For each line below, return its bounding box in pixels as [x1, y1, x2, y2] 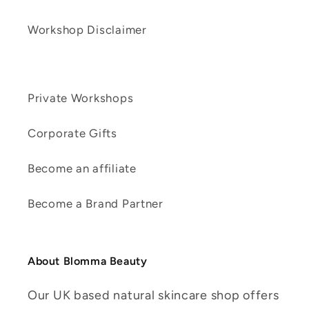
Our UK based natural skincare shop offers [28, 288, 279, 303]
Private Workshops [28, 91, 134, 106]
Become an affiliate [28, 161, 137, 176]
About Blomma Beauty [28, 255, 148, 268]
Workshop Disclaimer [28, 23, 147, 37]
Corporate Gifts [28, 126, 117, 141]
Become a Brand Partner [28, 197, 163, 211]
